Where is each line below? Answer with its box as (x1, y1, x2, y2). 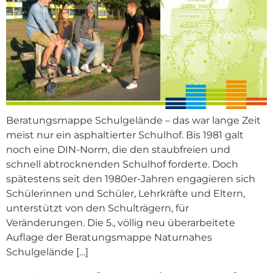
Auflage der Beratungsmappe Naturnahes (6, 232, 212, 244)
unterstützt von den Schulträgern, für (6, 202, 189, 214)
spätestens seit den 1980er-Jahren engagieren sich (6, 173, 255, 185)
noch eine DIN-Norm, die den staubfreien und (6, 144, 230, 156)
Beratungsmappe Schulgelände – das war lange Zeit (6, 115, 261, 127)
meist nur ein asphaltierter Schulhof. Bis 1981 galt (6, 129, 244, 141)
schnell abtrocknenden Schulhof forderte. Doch (6, 158, 238, 171)
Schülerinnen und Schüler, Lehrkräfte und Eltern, (6, 188, 245, 200)
